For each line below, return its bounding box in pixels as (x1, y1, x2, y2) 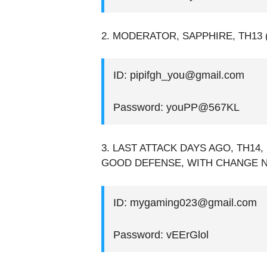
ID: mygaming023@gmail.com (113, 196, 257, 209)
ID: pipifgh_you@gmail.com (113, 69, 244, 82)
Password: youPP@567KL (113, 101, 240, 114)
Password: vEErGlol (113, 228, 209, 241)
